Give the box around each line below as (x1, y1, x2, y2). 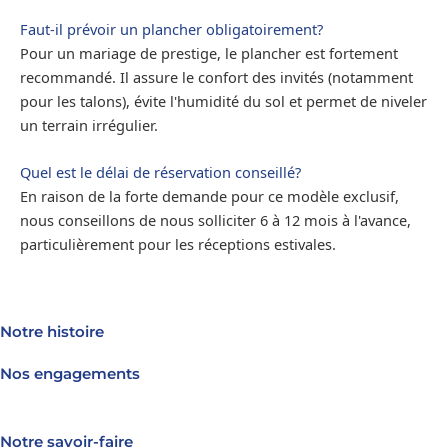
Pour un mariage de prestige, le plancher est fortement (20, 42, 398, 63)
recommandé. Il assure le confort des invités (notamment (20, 66, 413, 87)
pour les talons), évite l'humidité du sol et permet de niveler (20, 90, 427, 111)
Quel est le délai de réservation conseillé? (20, 161, 301, 182)
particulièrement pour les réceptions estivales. (20, 233, 336, 254)
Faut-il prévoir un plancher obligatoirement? (20, 18, 323, 39)
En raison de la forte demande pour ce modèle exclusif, (20, 185, 399, 206)
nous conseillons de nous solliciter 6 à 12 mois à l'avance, (20, 209, 411, 230)
